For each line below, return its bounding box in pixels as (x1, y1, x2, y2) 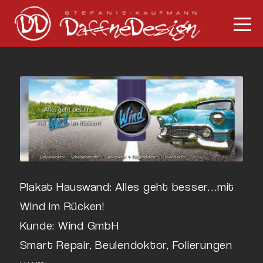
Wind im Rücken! (19, 198, 104, 213)
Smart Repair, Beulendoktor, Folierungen (19, 237, 232, 252)
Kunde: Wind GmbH (19, 218, 119, 232)
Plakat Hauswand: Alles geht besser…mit (19, 179, 235, 194)
